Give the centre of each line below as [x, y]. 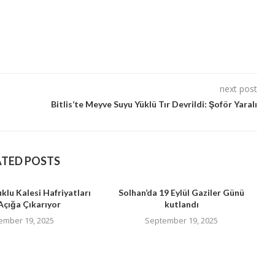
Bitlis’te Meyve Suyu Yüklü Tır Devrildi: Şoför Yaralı [154, 104]
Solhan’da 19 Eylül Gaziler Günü [182, 193]
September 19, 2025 [182, 221]
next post [238, 89]
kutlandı [181, 204]
